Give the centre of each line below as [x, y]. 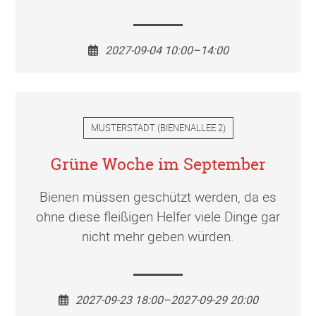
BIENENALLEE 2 [191, 128]
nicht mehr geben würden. [158, 237]
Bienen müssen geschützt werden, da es [158, 197]
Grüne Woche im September [158, 164]
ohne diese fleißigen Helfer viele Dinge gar [158, 217]
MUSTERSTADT [123, 128]
